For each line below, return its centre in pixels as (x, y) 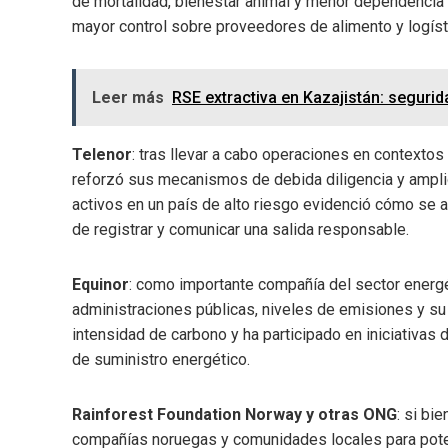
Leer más (128, 97)
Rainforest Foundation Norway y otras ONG (234, 414)
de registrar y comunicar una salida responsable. (240, 229)
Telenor (102, 154)
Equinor (100, 284)
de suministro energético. (161, 359)
